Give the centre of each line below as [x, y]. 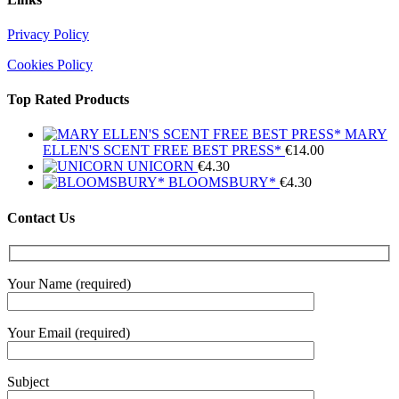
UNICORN [161, 167]
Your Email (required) [69, 333]
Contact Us [41, 217]
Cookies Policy [50, 64]
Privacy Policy [48, 34]
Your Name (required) [69, 284]
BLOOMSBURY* [222, 183]
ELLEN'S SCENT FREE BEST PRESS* [162, 151]
